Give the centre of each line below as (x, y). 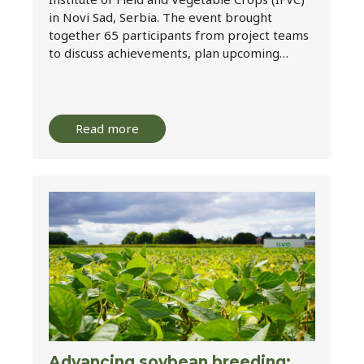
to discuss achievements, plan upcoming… (169, 52)
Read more (107, 128)
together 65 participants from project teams (179, 35)
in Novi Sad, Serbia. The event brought (160, 17)
